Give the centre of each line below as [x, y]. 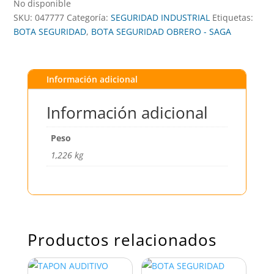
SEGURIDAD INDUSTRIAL [161, 17]
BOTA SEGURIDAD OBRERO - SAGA [161, 31]
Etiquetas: [233, 17]
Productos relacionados [122, 240]
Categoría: [89, 17]
